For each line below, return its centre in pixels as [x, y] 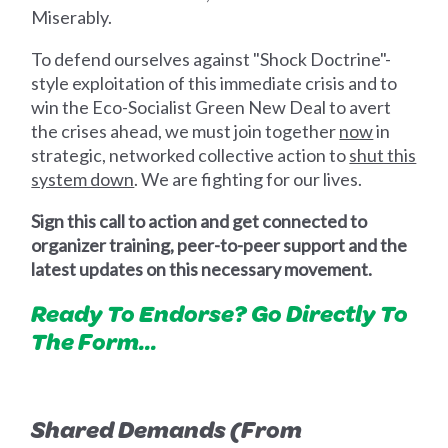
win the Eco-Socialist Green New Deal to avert [211, 106]
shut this [383, 154]
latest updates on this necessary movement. [202, 268]
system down [83, 178]
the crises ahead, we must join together [185, 130]
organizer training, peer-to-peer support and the [219, 244]
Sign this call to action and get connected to [199, 220]
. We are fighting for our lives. [248, 178]
